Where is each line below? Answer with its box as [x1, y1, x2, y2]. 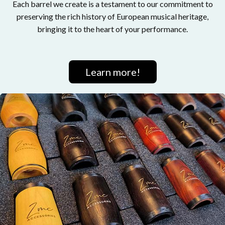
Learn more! [85, 65, 140, 78]
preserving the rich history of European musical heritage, [17, 11, 208, 21]
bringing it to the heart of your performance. [37, 24, 188, 34]
